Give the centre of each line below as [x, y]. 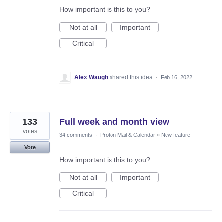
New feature [176, 135]
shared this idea [132, 78]
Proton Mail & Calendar [128, 135]
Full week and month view [114, 122]
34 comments [76, 135]
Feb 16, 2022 [176, 78]
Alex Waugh [91, 78]
